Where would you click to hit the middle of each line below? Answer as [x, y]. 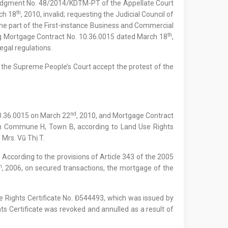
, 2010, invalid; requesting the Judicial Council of [97, 14]
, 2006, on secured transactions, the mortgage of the [88, 168]
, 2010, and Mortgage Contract [125, 116]
